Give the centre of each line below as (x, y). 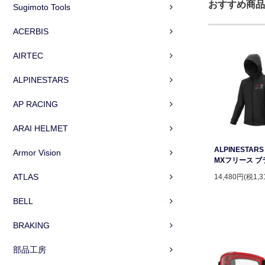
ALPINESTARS (41, 80)
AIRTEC (28, 55)
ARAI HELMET (41, 128)
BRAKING (31, 225)
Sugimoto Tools (42, 7)
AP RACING (35, 104)
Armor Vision (37, 152)
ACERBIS (31, 31)
